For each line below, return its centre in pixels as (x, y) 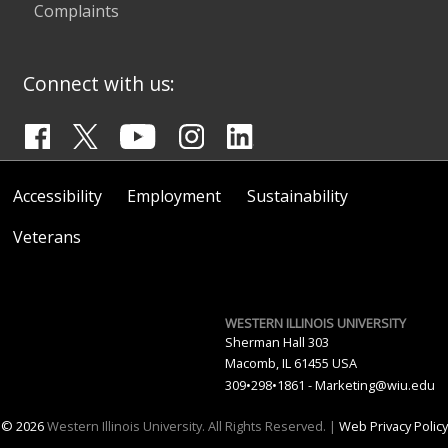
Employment (174, 195)
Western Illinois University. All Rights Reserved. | (191, 426)
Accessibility (57, 195)
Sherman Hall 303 (276, 341)
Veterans (46, 237)
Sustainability (297, 195)
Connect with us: (99, 84)
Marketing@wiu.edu (374, 384)
